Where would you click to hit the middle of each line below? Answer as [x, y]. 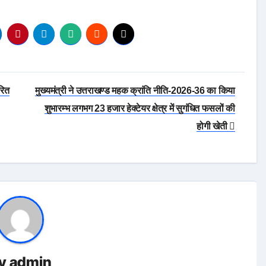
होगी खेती [213, 126]
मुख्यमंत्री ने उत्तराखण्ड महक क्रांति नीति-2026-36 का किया [135, 91]
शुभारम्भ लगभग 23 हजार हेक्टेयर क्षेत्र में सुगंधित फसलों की [140, 108]
